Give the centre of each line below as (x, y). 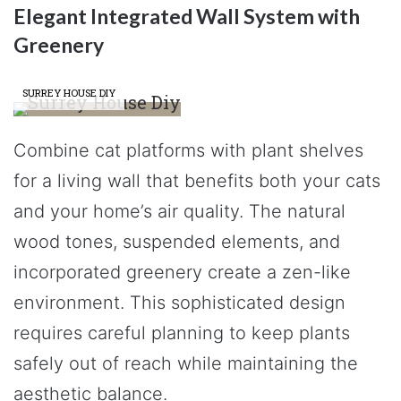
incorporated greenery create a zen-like (182, 272)
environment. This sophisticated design (179, 303)
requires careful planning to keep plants (182, 333)
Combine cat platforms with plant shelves (188, 150)
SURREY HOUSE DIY (69, 93)
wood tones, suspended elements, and (177, 242)
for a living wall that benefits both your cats (197, 181)
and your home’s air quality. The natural (179, 211)
